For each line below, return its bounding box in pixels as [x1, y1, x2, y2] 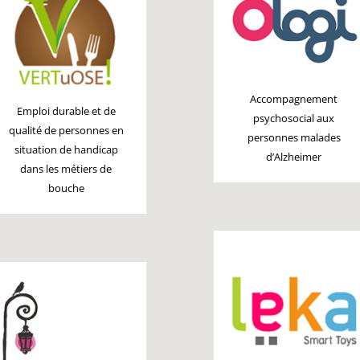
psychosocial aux [253, 111, 335, 126]
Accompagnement [250, 92, 338, 107]
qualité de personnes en [8, 123, 124, 137]
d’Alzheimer [266, 149, 322, 165]
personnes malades [247, 130, 341, 145]
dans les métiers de [20, 162, 112, 176]
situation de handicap [14, 142, 118, 157]
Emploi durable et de [16, 104, 116, 118]
